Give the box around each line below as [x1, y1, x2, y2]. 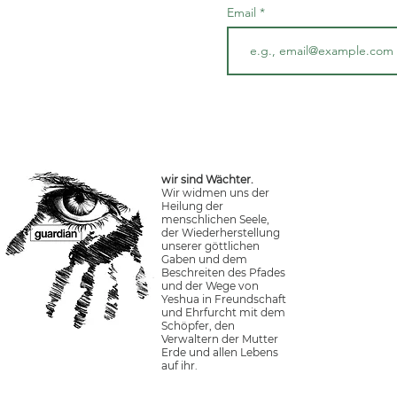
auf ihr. [161, 359, 198, 372]
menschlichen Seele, [161, 213, 269, 226]
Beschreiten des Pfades [161, 266, 285, 279]
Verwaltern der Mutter [161, 332, 278, 346]
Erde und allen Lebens [161, 346, 278, 359]
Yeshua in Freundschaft [161, 292, 286, 306]
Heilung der [161, 199, 223, 213]
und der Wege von [161, 279, 259, 292]
